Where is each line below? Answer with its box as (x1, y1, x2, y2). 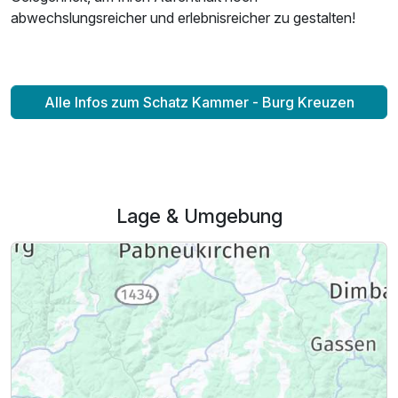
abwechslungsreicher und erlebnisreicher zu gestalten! (11, 8, 355, 27)
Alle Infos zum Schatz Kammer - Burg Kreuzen (44, 92, 354, 111)
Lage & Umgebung (115, 204, 283, 228)
